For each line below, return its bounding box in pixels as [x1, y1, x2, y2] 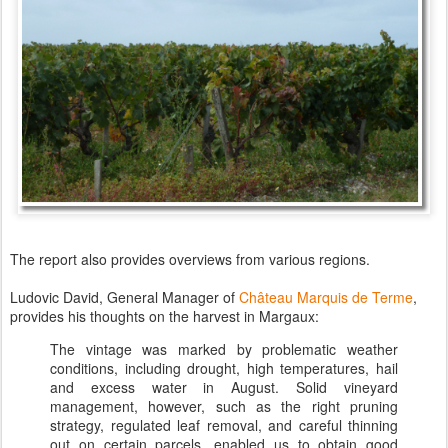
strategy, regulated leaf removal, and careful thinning [50, 414, 398, 435]
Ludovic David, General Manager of [10, 286, 239, 307]
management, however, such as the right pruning [50, 395, 398, 416]
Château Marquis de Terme [239, 286, 413, 307]
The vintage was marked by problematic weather [50, 338, 398, 359]
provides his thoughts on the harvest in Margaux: [10, 305, 319, 326]
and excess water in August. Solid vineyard [50, 376, 398, 397]
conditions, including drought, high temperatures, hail [50, 357, 398, 378]
